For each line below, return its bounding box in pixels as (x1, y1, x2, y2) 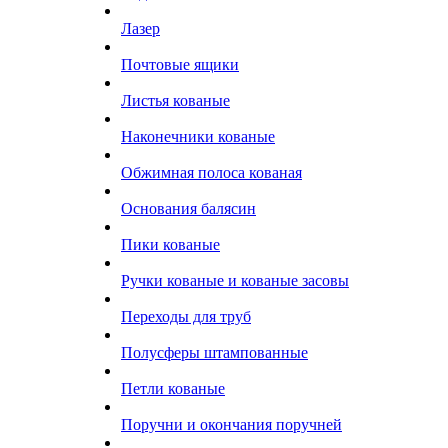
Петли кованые (121, 380, 225, 397)
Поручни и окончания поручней (121, 416, 342, 433)
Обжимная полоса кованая (121, 164, 302, 181)
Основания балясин (121, 200, 256, 217)
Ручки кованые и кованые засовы (121, 272, 349, 289)
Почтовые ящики (121, 56, 239, 73)
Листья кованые (121, 92, 230, 109)
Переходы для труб (121, 308, 251, 325)
